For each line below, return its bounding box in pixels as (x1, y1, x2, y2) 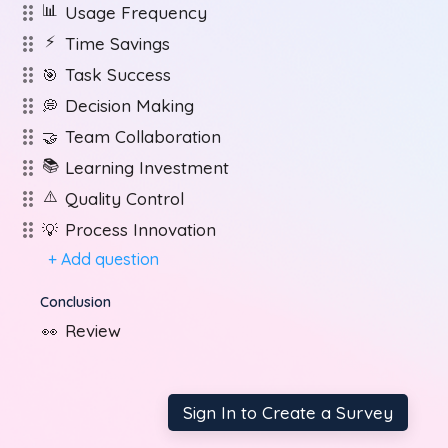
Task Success (65, 64, 171, 85)
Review (65, 320, 121, 341)
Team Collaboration (65, 126, 221, 147)
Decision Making (65, 95, 194, 116)
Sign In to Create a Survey (183, 402, 393, 423)
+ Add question (48, 249, 159, 269)
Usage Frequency (65, 2, 207, 23)
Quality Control (65, 188, 184, 209)
